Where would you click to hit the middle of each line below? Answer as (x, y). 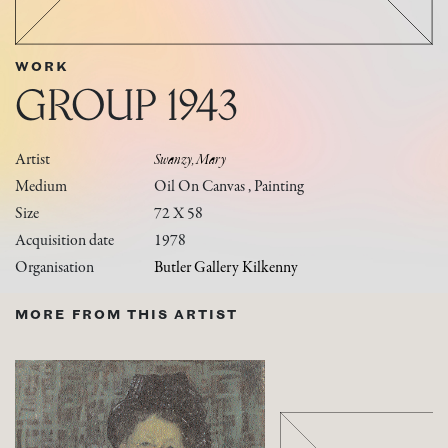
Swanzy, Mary (190, 160)
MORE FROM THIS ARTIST (126, 314)
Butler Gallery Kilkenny (226, 268)
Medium (41, 187)
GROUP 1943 (126, 104)
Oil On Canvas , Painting (229, 187)
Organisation (54, 268)
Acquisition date (64, 241)
